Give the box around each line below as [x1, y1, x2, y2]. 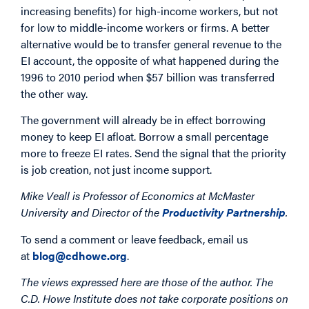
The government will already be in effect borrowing [21, 112, 266, 128]
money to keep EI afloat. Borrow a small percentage [21, 128, 268, 145]
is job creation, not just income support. [21, 161, 212, 178]
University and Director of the [21, 204, 162, 221]
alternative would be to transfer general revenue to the [21, 35, 281, 52]
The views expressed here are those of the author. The [21, 274, 273, 290]
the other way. [21, 85, 88, 101]
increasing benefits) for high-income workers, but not [21, 2, 278, 19]
